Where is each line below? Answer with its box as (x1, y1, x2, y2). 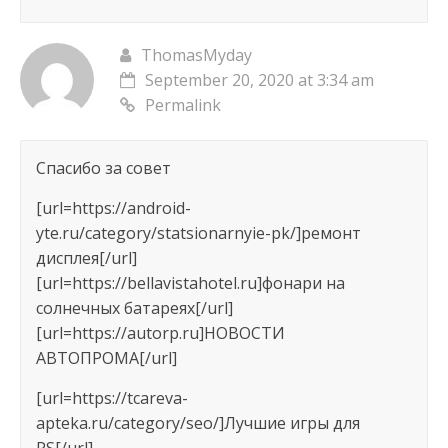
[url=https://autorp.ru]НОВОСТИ (35, 322, 285, 345)
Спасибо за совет (35, 157, 171, 180)
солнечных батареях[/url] (35, 297, 233, 320)
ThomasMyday (140, 44, 252, 67)
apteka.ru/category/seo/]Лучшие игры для (35, 412, 360, 435)
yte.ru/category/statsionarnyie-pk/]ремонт (35, 222, 361, 245)
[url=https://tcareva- (35, 387, 188, 410)
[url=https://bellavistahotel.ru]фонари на (35, 272, 345, 295)
